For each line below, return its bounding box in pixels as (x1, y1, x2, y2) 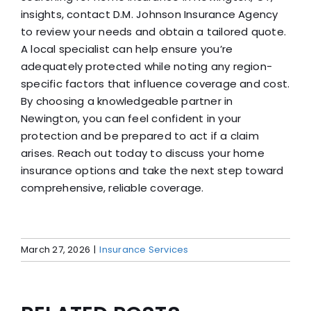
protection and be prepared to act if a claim (20, 128, 259, 143)
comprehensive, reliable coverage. (20, 180, 204, 195)
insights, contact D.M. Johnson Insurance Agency (20, 6, 278, 22)
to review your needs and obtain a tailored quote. (20, 24, 287, 39)
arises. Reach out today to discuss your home (20, 145, 264, 160)
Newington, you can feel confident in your (20, 110, 242, 126)
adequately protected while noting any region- (20, 58, 273, 74)
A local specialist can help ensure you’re (20, 41, 233, 56)
